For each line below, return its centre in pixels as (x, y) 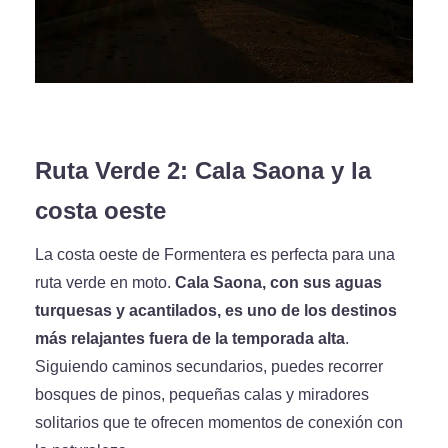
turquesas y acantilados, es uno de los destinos (216, 310)
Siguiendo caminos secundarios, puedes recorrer (209, 366)
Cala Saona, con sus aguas (278, 282)
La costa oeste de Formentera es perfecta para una (215, 254)
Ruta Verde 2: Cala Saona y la (203, 170)
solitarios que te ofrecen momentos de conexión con (219, 422)
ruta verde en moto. (105, 282)
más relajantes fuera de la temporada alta (190, 338)
